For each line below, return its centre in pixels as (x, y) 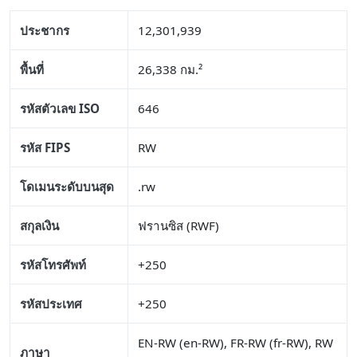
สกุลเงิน (39, 226)
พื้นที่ (32, 70)
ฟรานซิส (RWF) (178, 226)
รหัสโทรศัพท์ (53, 265)
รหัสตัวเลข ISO (60, 109)
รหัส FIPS (45, 148)
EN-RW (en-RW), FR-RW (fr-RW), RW (235, 343)
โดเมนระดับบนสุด (67, 187)
